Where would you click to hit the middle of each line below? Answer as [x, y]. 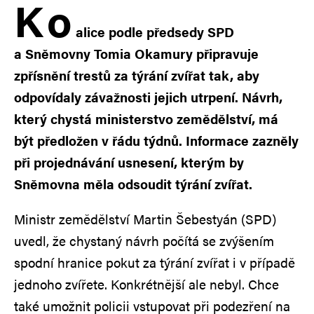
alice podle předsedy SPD [155, 32]
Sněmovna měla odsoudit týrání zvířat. [133, 184]
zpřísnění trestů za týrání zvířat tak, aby [137, 75]
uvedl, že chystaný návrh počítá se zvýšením [144, 240]
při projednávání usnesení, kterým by [129, 162]
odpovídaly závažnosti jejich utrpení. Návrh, [148, 97]
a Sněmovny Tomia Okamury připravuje [136, 53]
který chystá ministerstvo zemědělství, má [146, 118]
